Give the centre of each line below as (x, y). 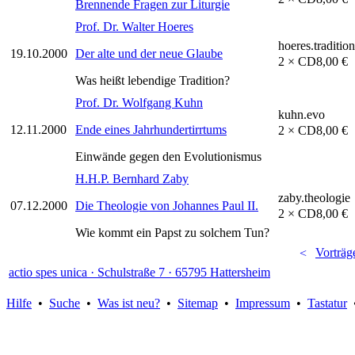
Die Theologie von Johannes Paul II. (167, 206)
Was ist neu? (129, 303)
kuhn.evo (302, 115)
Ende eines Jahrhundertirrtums (151, 130)
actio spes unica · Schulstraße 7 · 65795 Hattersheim (139, 273)
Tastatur (327, 303)
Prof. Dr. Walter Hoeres (134, 27)
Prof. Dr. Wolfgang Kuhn (139, 103)
